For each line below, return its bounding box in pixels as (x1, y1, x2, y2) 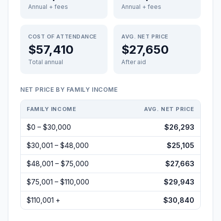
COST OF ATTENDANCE (28, 33, 97, 40)
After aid (121, 58, 146, 66)
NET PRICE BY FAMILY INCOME (20, 86, 118, 93)
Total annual (28, 58, 63, 66)
